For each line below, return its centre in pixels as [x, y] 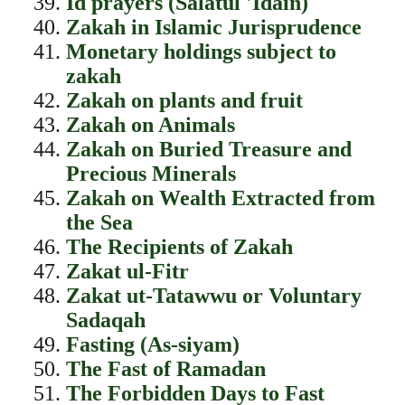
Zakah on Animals [150, 125]
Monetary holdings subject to [201, 52]
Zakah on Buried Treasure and [208, 149]
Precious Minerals [151, 174]
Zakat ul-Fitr [127, 271]
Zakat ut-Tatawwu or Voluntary [213, 296]
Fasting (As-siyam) [152, 344]
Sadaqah [105, 320]
